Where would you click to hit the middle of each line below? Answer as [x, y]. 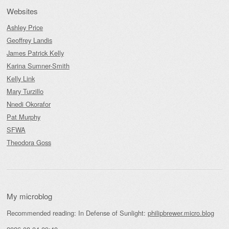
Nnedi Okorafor [29, 104]
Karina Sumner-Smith [38, 65]
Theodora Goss [29, 142]
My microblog [29, 196]
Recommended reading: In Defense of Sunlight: [77, 213]
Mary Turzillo [25, 91]
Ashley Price [25, 27]
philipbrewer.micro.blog [181, 213]
